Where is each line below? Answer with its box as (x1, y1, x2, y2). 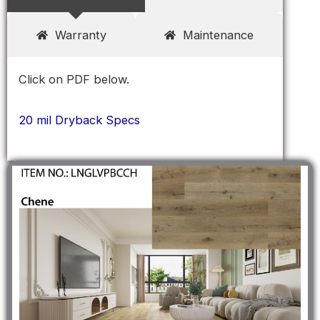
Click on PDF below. (19, 72, 130, 87)
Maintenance (183, 27, 254, 42)
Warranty (54, 27, 106, 42)
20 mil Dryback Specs (19, 112, 141, 127)
